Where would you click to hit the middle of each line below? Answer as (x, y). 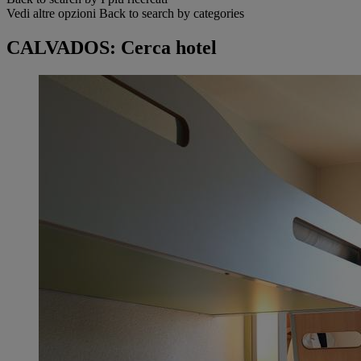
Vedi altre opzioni (51, 14)
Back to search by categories (172, 14)
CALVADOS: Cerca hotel (112, 48)
